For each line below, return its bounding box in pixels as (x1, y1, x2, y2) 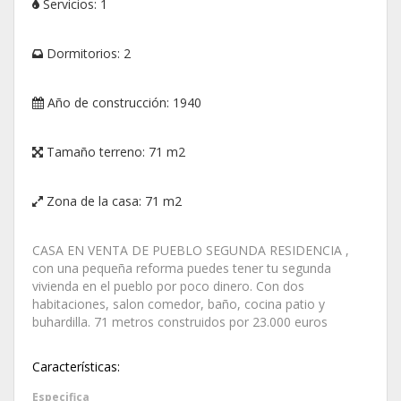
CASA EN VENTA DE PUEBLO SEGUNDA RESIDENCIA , (32, 241, 349, 259)
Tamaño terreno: (47, 142, 145, 160)
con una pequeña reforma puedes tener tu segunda (32, 259, 331, 277)
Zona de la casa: (47, 192, 141, 209)
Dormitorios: (47, 44, 120, 62)
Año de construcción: (47, 93, 169, 111)
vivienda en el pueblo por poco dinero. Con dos (32, 277, 304, 294)
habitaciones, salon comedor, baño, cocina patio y (32, 294, 325, 312)
